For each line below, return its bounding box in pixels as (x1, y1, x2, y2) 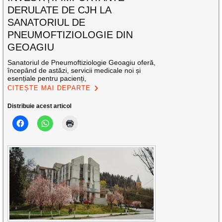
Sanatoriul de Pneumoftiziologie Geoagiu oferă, (7, 58, 156, 67)
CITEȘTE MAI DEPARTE (7, 84, 91, 92)
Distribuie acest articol (7, 103, 72, 110)
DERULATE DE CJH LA (7, 4, 111, 16)
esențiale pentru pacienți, (7, 74, 87, 83)
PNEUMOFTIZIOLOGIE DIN (7, 29, 133, 41)
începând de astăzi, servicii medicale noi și (7, 66, 141, 75)
